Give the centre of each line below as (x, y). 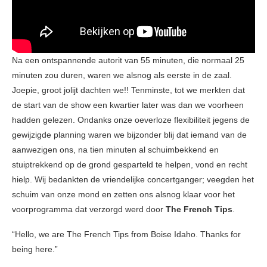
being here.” (35, 249)
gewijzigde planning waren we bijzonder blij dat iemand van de (129, 134)
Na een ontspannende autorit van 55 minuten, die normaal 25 (128, 60)
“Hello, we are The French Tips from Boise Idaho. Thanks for (126, 234)
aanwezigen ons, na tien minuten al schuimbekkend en (115, 149)
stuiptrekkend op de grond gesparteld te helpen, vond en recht (130, 164)
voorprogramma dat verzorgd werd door (89, 209)
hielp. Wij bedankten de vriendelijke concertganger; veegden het (133, 179)
